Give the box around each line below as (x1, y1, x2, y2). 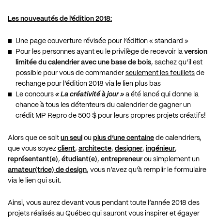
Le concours (15, 91, 55, 98)
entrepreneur (101, 155, 142, 163)
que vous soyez (8, 145, 58, 152)
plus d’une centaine (93, 134, 154, 141)
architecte (78, 145, 111, 152)
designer (115, 145, 142, 152)
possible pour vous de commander (15, 69, 125, 77)
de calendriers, (154, 134, 201, 141)
